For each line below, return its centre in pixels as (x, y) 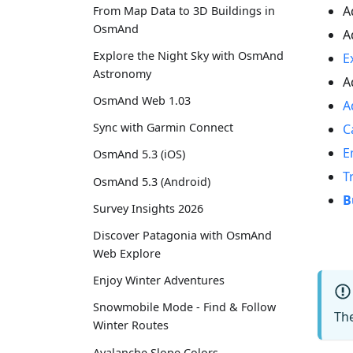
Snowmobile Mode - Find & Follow (184, 307)
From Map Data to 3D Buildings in (184, 10)
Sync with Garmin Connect (163, 128)
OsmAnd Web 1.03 (142, 101)
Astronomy (122, 73)
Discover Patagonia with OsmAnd (182, 236)
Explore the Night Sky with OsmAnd (188, 55)
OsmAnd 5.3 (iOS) (139, 154)
